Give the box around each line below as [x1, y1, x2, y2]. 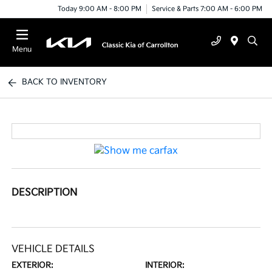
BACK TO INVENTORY [22, 77, 107, 87]
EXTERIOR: [12, 260, 54, 271]
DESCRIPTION [12, 187, 78, 199]
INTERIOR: [145, 260, 185, 271]
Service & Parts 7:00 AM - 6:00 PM [152, 4, 262, 13]
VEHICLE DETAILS [12, 243, 95, 256]
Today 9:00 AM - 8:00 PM [58, 4, 141, 13]
